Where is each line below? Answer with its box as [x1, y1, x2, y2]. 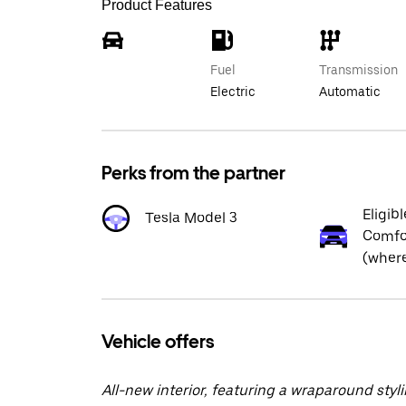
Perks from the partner [101, 162, 285, 184]
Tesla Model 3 [145, 209, 237, 227]
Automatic [319, 84, 381, 99]
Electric [210, 84, 256, 99]
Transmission [319, 63, 398, 77]
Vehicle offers [101, 331, 214, 353]
